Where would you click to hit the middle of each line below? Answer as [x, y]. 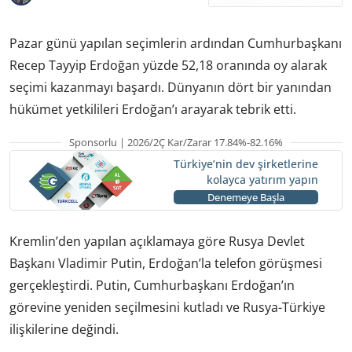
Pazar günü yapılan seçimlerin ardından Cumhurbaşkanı [176, 43]
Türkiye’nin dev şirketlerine [246, 164]
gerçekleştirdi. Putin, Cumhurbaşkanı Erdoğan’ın [152, 285]
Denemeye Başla [246, 198]
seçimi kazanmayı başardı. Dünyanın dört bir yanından [170, 87]
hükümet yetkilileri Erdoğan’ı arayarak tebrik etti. [153, 109]
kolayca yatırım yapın [262, 180]
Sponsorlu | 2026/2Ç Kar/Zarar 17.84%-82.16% [176, 142]
